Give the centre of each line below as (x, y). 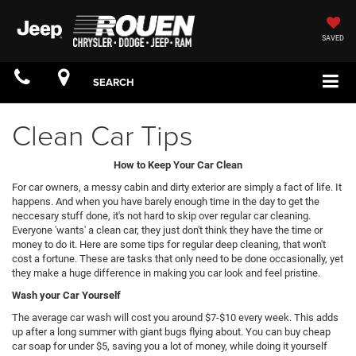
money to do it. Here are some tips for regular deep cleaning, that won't (169, 244)
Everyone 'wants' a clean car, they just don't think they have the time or (167, 230)
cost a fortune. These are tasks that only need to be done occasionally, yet (178, 258)
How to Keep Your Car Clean (178, 164)
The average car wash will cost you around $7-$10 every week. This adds (175, 317)
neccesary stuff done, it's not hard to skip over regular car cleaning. (161, 215)
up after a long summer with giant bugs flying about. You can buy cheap (171, 331)
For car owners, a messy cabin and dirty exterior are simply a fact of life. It (177, 187)
